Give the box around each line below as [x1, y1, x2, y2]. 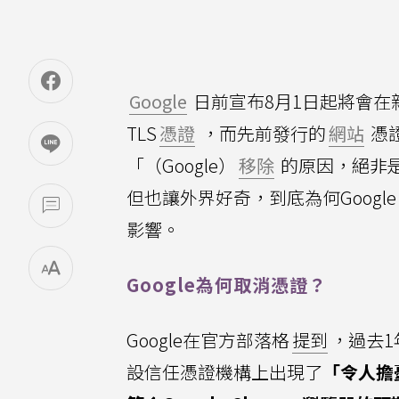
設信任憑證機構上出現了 [126, 359, 322, 385]
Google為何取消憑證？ [126, 272, 327, 297]
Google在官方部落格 [126, 327, 289, 353]
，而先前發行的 [198, 120, 326, 146]
